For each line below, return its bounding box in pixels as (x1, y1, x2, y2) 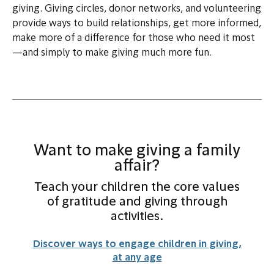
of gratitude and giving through (46, 196, 228, 209)
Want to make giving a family (34, 144, 240, 160)
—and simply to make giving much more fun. (12, 48, 212, 59)
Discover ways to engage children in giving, (32, 240, 242, 250)
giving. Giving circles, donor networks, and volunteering (12, 4, 261, 15)
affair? (114, 159, 160, 175)
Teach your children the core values (34, 182, 240, 194)
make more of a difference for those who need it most (12, 34, 255, 44)
